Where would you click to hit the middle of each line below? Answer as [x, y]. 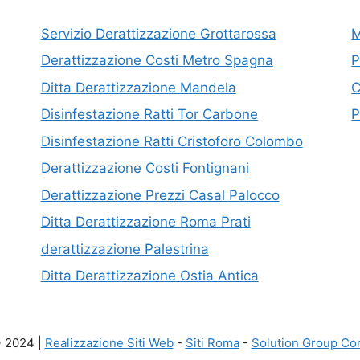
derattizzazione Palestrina [125, 249]
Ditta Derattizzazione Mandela [138, 87]
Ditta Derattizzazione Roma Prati [145, 222]
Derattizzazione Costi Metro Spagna [157, 61]
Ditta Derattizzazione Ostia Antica [149, 276]
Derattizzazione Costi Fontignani [145, 168]
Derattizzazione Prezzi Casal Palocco [160, 195]
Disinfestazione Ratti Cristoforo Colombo [172, 141]
